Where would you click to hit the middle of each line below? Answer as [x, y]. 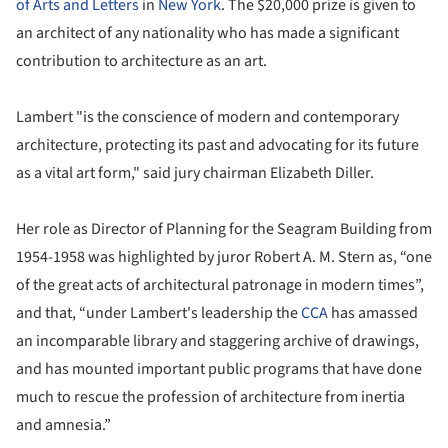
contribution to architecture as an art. [141, 60]
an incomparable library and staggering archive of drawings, [217, 340]
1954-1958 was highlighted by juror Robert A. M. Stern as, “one [224, 256]
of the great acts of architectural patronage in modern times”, [220, 284]
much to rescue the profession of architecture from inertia [210, 396]
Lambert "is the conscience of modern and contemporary [207, 116]
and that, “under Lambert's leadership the [158, 312]
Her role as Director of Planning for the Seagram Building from [224, 228]
